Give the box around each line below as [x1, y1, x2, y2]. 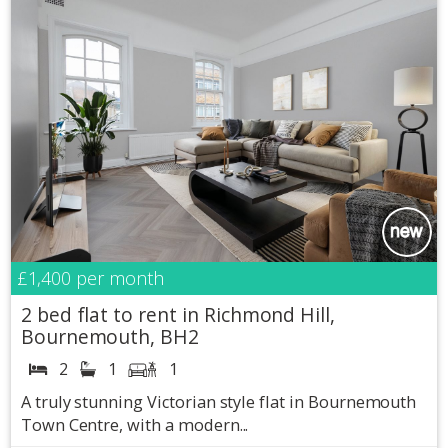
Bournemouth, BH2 [20, 323, 200, 351]
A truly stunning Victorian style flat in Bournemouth [20, 391, 417, 414]
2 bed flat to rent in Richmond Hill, [20, 301, 336, 329]
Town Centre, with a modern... [20, 414, 249, 437]
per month [71, 266, 164, 291]
